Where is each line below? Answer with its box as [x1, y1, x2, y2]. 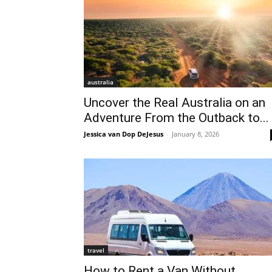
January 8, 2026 [172, 129, 219, 138]
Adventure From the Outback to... [84, 110, 269, 125]
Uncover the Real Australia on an [84, 95, 265, 110]
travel [87, 246, 104, 254]
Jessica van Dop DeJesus [84, 129, 163, 138]
